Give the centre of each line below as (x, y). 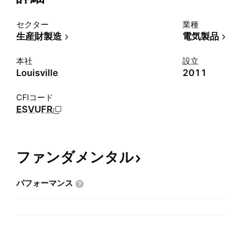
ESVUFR (34, 109)
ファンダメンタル (75, 157)
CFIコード (35, 97)
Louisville (37, 73)
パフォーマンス (45, 183)
